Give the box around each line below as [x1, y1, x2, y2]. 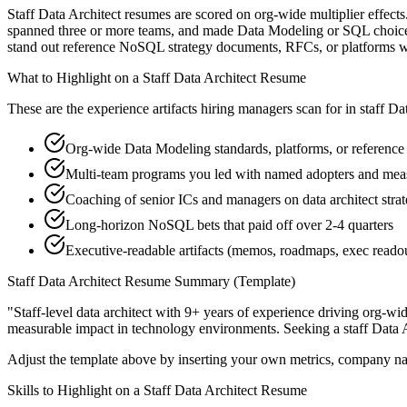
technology [132, 321, 195, 337]
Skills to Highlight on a [7, 382, 144, 399]
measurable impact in [7, 321, 132, 337]
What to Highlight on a [7, 70, 143, 86]
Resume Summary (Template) [121, 273, 295, 290]
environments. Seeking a [195, 321, 343, 337]
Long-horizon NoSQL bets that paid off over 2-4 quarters [65, 217, 393, 233]
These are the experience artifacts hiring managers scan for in [7, 101, 356, 117]
